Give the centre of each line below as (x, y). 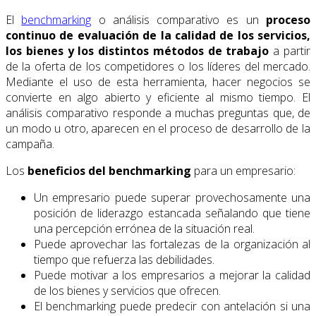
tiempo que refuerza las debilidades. (124, 259)
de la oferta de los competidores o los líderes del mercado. (158, 66)
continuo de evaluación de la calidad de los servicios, (158, 35)
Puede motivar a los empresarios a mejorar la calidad (172, 275)
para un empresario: (243, 170)
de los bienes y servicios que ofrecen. (127, 290)
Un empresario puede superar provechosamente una (172, 197)
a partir (290, 50)
